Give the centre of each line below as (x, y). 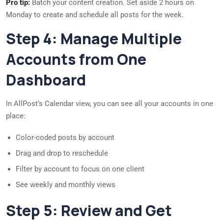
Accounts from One (76, 59)
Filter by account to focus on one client (80, 169)
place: (16, 116)
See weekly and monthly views (66, 185)
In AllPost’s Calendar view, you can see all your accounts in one (110, 104)
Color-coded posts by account (65, 138)
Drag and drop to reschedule (62, 153)
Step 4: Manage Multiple (94, 39)
